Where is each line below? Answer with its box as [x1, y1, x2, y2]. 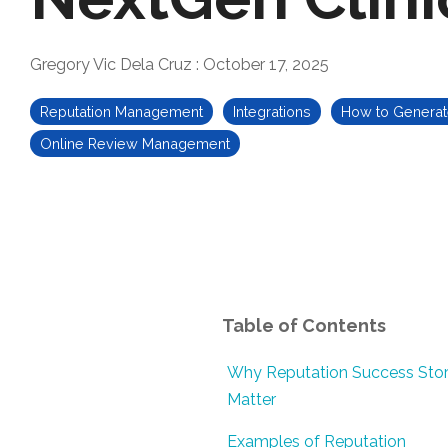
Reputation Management [40, 103, 203, 120]
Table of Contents [222, 315, 386, 336]
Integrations [233, 103, 311, 120]
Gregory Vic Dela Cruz [30, 55, 196, 74]
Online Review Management [40, 135, 230, 152]
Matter [227, 390, 276, 409]
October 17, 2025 [203, 55, 329, 74]
